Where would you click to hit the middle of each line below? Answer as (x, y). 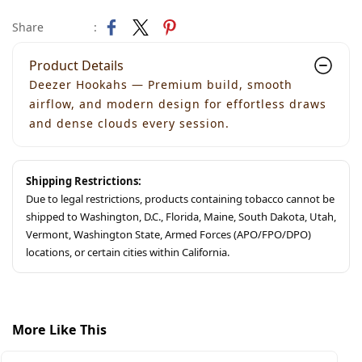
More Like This (60, 330)
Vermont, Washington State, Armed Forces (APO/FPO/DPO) (168, 234)
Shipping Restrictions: (84, 181)
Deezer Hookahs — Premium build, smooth (161, 84)
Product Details (76, 65)
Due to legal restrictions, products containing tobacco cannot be (180, 199)
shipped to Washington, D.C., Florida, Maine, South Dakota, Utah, (181, 217)
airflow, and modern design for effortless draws (178, 104)
